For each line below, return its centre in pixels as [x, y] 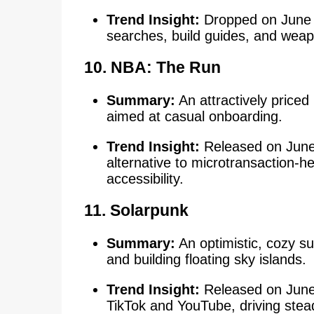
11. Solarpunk [136, 210]
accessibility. [145, 178]
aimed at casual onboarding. [194, 116]
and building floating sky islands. [206, 260]
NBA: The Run [165, 67]
